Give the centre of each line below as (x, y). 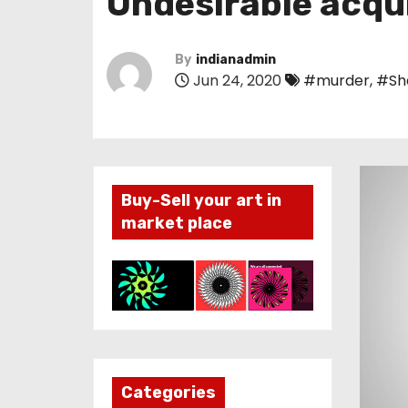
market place (177, 223)
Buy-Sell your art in (201, 200)
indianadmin (236, 60)
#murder (337, 81)
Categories (168, 393)
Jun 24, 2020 (235, 81)
